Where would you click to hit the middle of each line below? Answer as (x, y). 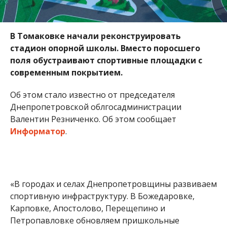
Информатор (37, 131)
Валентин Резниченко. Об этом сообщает (93, 119)
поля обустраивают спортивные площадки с (106, 60)
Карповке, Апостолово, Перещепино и (87, 208)
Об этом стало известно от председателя (92, 94)
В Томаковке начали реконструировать (95, 36)
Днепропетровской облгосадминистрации (96, 107)
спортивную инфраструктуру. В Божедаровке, (102, 196)
